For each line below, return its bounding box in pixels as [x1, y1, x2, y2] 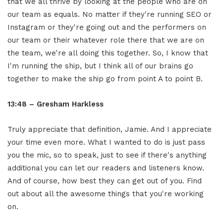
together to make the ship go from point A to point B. [7, 74, 203, 84]
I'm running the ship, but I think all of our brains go [7, 61, 193, 71]
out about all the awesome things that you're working [7, 189, 204, 199]
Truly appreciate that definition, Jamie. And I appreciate [7, 125, 212, 134]
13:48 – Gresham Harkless [7, 100, 104, 109]
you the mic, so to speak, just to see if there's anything [7, 151, 207, 160]
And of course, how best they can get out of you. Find [7, 176, 202, 186]
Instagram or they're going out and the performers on [7, 23, 206, 32]
